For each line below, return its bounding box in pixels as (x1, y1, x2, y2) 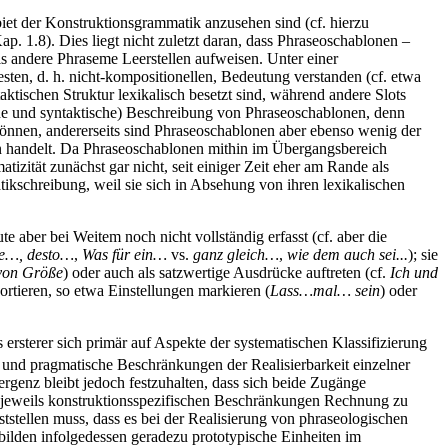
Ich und (390, 264, 438, 282)
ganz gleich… (193, 246, 279, 264)
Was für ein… (82, 246, 167, 264)
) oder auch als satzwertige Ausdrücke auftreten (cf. (63, 264, 390, 282)
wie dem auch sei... (287, 246, 408, 264)
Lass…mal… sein (270, 282, 380, 300)
